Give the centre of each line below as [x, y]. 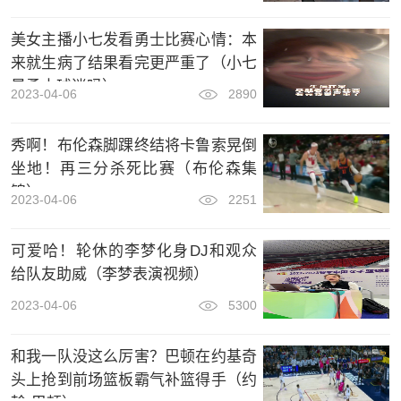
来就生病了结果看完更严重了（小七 [133, 63]
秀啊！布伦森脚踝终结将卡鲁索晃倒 [133, 145]
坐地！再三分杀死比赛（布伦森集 [133, 168]
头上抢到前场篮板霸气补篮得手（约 [133, 380]
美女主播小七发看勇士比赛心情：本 [133, 39]
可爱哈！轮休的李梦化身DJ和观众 [133, 251]
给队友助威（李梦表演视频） [109, 274]
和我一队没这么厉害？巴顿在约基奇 [133, 356]
